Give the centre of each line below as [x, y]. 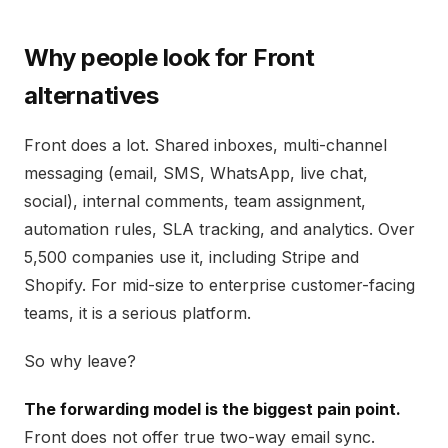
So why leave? [80, 361]
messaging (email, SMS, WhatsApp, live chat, [196, 173]
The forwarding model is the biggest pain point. [212, 409]
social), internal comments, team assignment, [195, 201]
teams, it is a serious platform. [137, 313]
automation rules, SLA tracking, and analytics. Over [219, 229]
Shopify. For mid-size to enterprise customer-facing [219, 285]
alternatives [91, 95]
